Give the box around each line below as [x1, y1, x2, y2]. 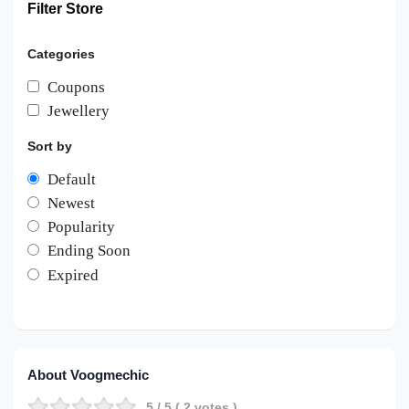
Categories [27, 47, 95, 62]
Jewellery [47, 101, 110, 120]
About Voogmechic [27, 366, 149, 383]
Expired [47, 266, 99, 284]
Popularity [47, 218, 115, 236]
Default [47, 170, 96, 188]
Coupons [47, 78, 105, 96]
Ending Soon [47, 242, 131, 260]
